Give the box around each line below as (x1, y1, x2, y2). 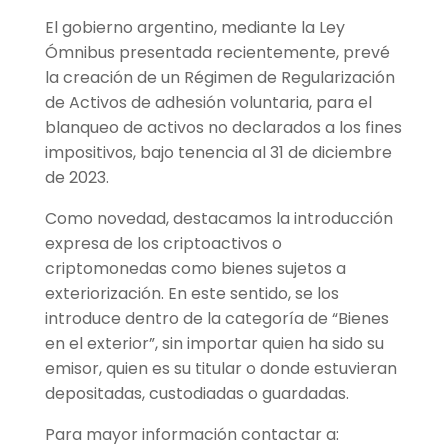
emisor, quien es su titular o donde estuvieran (44, 357, 397, 381)
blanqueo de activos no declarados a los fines (44, 116, 402, 140)
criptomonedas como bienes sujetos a (44, 257, 346, 281)
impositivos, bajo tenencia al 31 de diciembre (44, 141, 392, 165)
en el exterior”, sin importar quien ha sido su (44, 332, 384, 356)
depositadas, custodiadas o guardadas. (44, 382, 349, 406)
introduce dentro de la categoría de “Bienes (44, 307, 389, 331)
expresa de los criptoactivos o (44, 232, 282, 256)
